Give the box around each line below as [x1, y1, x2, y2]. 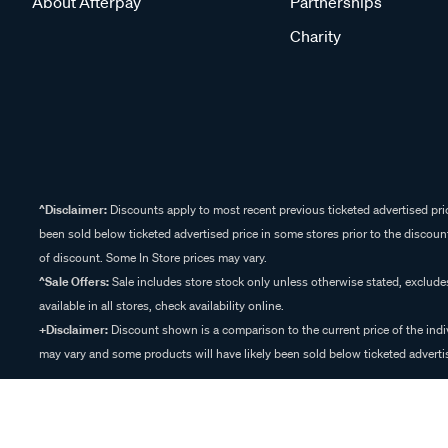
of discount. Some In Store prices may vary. [39, 249, 267, 266]
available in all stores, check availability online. [39, 297, 284, 314]
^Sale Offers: [39, 273, 109, 290]
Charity [290, 26, 341, 46]
